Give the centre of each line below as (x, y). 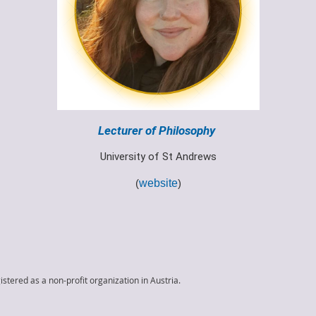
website (158, 183)
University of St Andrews (158, 156)
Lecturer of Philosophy (158, 130)
